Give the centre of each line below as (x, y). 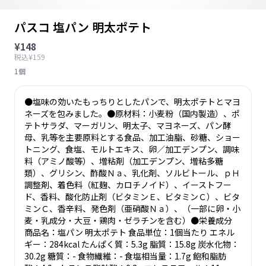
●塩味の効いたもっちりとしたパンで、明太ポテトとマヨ (132, 102)
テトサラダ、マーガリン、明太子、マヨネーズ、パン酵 (128, 125)
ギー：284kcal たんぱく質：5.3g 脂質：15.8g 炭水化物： (132, 244)
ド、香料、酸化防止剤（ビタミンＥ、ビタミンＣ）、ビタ (132, 197)
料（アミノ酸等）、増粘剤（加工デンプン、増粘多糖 (124, 161)
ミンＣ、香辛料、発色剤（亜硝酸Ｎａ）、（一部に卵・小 (132, 208)
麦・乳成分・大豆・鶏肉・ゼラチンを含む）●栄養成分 (128, 220)
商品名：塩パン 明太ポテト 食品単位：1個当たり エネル (129, 232)
